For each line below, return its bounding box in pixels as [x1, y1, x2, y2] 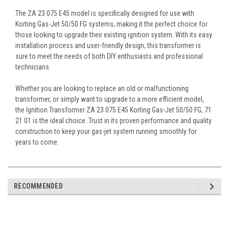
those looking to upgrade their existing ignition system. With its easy [15, 30, 212, 39]
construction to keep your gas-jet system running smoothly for [15, 127, 197, 135]
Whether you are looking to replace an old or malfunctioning [15, 84, 189, 93]
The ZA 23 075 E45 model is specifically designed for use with [15, 9, 194, 17]
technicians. [15, 62, 51, 71]
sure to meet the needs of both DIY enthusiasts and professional [15, 52, 203, 60]
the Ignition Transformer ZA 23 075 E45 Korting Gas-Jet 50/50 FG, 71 [15, 105, 212, 114]
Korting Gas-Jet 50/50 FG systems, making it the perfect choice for [15, 19, 208, 28]
